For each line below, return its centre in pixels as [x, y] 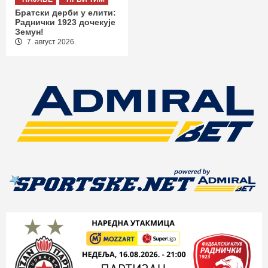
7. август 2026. [51, 42]
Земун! [29, 31]
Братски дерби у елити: [66, 12]
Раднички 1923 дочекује [65, 22]
